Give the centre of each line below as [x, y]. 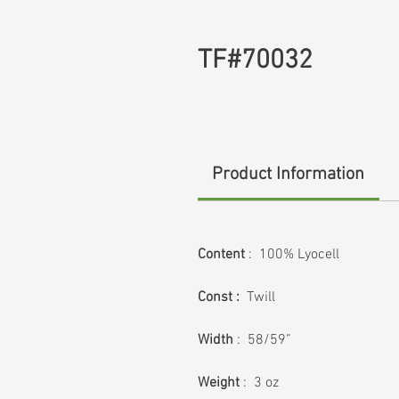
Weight [219, 383]
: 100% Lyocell [292, 255]
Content [221, 255]
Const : [222, 297]
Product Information [289, 175]
